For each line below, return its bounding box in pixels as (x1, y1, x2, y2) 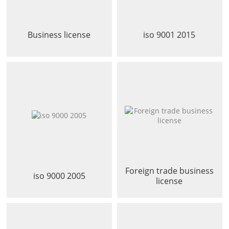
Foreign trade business (125, 165, 214, 177)
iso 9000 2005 (33, 170, 85, 182)
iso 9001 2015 (143, 29, 196, 41)
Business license (28, 29, 91, 41)
